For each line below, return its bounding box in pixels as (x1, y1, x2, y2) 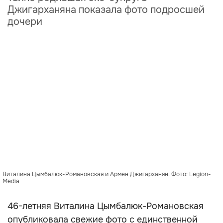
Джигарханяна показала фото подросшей (7, 3, 205, 16)
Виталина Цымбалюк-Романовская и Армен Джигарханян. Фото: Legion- (2, 170, 211, 178)
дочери (7, 15, 42, 28)
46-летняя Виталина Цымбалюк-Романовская (7, 201, 204, 212)
